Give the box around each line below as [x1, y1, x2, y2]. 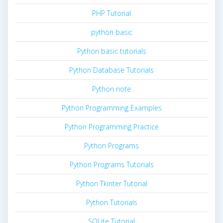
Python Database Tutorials [69, 65, 154, 75]
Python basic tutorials [77, 46, 146, 56]
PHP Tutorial [92, 8, 131, 18]
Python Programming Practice [64, 122, 159, 132]
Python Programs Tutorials [69, 160, 154, 170]
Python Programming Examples [61, 103, 162, 113]
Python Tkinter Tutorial [76, 179, 147, 189]
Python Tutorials [86, 198, 137, 208]
